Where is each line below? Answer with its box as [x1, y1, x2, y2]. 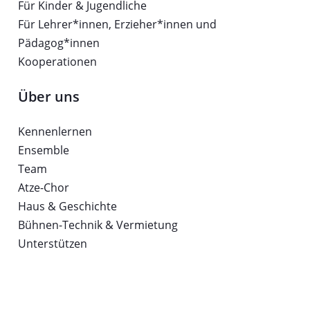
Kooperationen [17, 54, 97, 70]
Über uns [17, 87, 80, 107]
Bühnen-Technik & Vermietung [17, 217, 178, 233]
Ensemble [17, 143, 69, 158]
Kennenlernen [17, 124, 92, 140]
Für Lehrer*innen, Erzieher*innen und [17, 17, 217, 33]
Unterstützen [17, 236, 87, 252]
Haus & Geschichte [17, 199, 117, 215]
